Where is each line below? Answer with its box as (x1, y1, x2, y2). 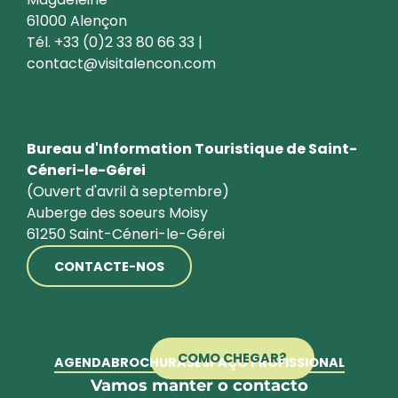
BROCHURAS (110, 354, 195, 372)
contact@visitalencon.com (27, 53, 216, 75)
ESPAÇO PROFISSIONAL (194, 354, 345, 372)
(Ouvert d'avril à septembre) (27, 181, 229, 203)
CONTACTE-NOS (53, 257, 164, 275)
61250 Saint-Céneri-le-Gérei (27, 224, 225, 245)
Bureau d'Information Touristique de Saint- (27, 139, 357, 160)
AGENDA (53, 354, 111, 372)
